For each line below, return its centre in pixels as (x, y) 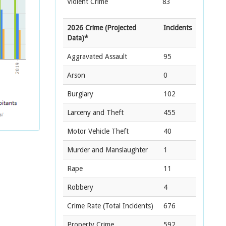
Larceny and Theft (95, 112)
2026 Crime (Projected (102, 28)
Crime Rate (84, 206)
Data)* (78, 38)
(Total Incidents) (127, 206)
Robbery (80, 187)
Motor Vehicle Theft (98, 131)
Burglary (80, 94)
